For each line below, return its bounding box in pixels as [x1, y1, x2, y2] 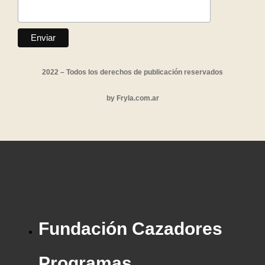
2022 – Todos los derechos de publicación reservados [42, 68, 223, 77]
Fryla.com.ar [116, 94, 159, 103]
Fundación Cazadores [38, 219, 222, 239]
